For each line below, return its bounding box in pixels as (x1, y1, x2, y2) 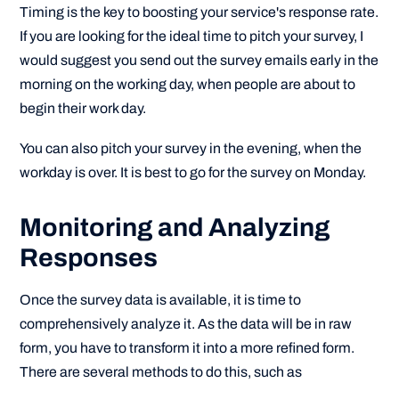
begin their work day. (20, 100, 147, 116)
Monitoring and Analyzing (20, 213, 330, 241)
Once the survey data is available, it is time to (20, 291, 302, 307)
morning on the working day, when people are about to (20, 76, 356, 92)
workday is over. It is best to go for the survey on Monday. (20, 164, 367, 180)
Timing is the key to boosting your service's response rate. (20, 4, 379, 20)
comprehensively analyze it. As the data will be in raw (20, 315, 353, 331)
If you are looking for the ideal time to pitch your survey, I (20, 28, 364, 44)
